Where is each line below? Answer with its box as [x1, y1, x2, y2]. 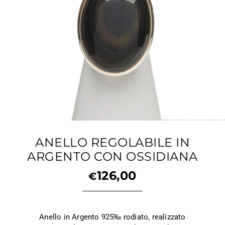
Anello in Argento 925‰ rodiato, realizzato [39, 212, 186, 221]
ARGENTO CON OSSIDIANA [27, 149, 198, 164]
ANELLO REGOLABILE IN [35, 135, 190, 150]
